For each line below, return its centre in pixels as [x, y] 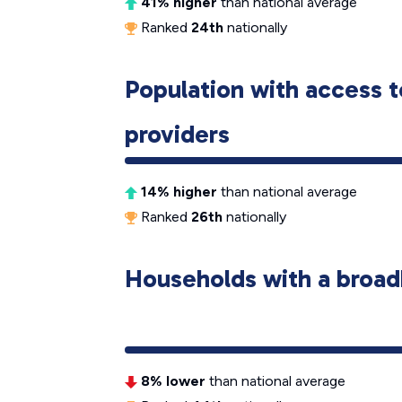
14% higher [179, 192]
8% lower [173, 381]
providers [177, 134]
